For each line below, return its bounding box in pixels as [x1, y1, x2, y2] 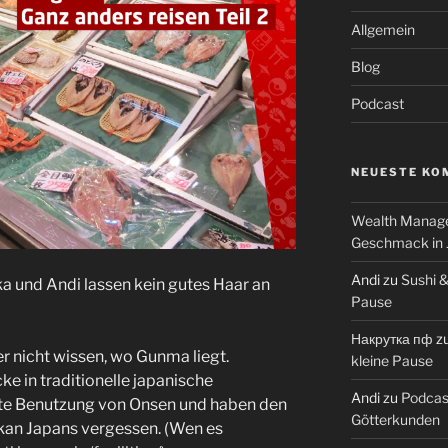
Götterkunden [350, 411, 440, 429]
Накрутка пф [350, 330, 433, 348]
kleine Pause [350, 352, 433, 370]
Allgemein [350, 21, 415, 39]
